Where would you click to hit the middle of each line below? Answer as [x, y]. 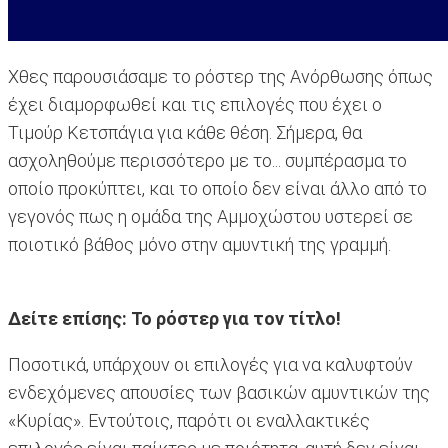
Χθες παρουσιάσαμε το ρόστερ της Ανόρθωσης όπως [220, 77]
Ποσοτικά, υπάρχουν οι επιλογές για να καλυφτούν [210, 365]
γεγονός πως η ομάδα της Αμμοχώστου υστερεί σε [210, 217]
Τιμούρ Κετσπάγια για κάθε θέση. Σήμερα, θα [185, 133]
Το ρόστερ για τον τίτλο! [236, 319]
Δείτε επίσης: [67, 319]
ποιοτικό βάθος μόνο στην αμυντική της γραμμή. [199, 245]
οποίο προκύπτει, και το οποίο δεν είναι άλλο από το [217, 189]
